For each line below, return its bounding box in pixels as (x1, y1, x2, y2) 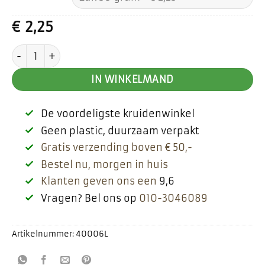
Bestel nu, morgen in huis (40, 158, 168, 170)
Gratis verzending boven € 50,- (40, 141, 192, 154)
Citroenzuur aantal (11, 45, 105, 57)
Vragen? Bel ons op (40, 192, 139, 204)
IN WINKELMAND (91, 74, 174, 86)
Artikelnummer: (12, 229, 76, 240)
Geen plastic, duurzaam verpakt (40, 124, 199, 137)
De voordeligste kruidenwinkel (40, 107, 195, 119)
